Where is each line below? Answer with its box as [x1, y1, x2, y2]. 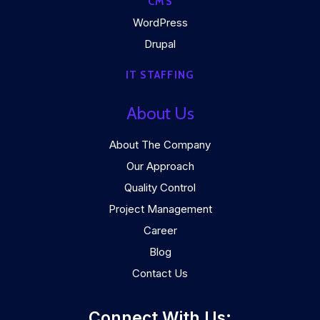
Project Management [108, 202, 212, 216]
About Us [126, 103, 194, 124]
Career [143, 224, 177, 237]
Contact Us [132, 266, 188, 280]
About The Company [109, 138, 211, 151]
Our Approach [126, 159, 194, 173]
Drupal [144, 37, 176, 51]
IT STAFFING [125, 69, 195, 81]
